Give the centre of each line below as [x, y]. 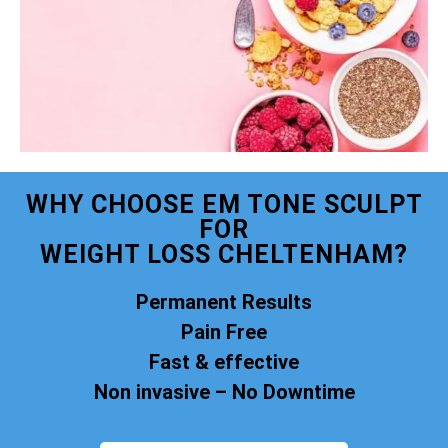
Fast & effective [224, 362]
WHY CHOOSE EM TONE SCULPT [224, 205]
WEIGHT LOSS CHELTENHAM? [224, 255]
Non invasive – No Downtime [224, 392]
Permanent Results [224, 302]
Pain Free [224, 332]
